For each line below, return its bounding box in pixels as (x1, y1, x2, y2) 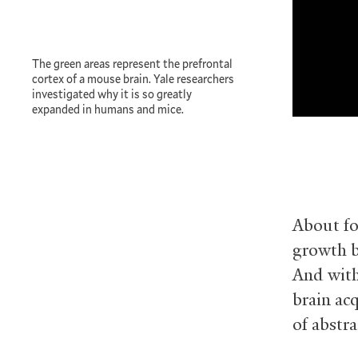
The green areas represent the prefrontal (32, 56, 233, 72)
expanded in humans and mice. (32, 101, 184, 117)
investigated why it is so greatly (32, 86, 192, 102)
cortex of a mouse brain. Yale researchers (32, 71, 234, 87)
